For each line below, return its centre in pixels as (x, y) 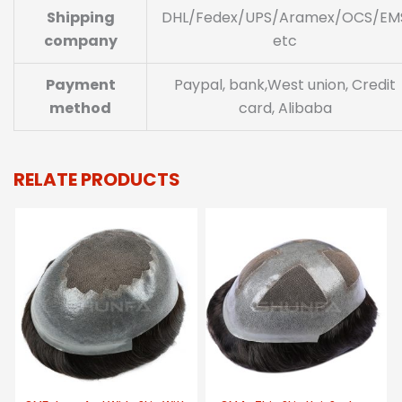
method (80, 108)
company (80, 40)
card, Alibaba (285, 108)
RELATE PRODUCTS (97, 179)
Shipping (80, 17)
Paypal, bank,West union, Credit (285, 84)
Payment (80, 84)
